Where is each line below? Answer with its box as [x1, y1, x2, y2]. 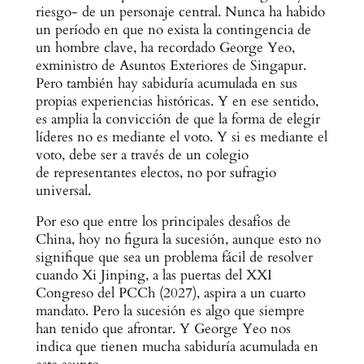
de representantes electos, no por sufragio [35, 162, 276, 182]
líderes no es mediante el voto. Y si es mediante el [35, 127, 327, 146]
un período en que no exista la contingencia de [35, 19, 311, 39]
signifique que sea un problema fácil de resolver [35, 248, 313, 267]
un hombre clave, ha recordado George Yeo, [35, 37, 295, 57]
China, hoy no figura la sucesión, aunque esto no [35, 230, 321, 249]
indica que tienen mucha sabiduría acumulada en [35, 337, 318, 357]
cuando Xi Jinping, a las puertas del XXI [35, 266, 272, 285]
